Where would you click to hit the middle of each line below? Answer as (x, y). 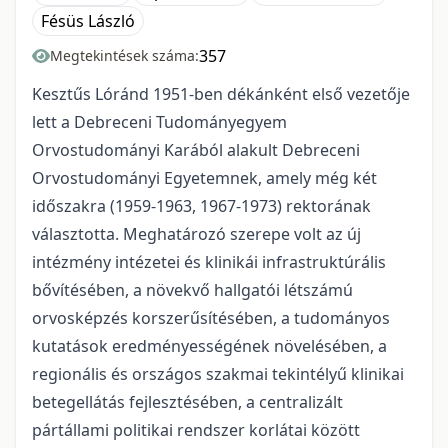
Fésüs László (88, 20)
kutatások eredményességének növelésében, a (209, 345)
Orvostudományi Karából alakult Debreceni (196, 149)
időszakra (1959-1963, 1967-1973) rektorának (201, 205)
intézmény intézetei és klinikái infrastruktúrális (209, 261)
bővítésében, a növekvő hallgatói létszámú (192, 289)
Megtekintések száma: (124, 55)
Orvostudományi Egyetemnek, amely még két (204, 177)
